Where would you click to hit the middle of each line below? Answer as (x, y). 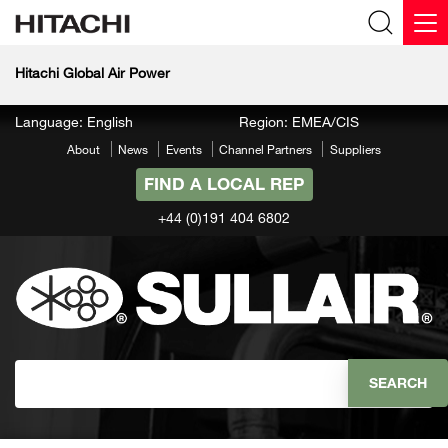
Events (183, 149)
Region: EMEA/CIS (299, 121)
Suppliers (355, 149)
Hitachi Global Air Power (92, 72)
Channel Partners (266, 149)
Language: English (74, 121)
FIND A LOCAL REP (224, 184)
